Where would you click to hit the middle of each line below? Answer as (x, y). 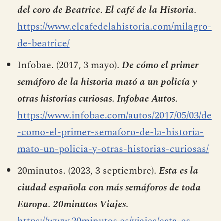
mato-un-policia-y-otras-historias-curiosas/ (113, 149)
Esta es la (179, 170)
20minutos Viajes (89, 204)
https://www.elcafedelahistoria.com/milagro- (114, 26)
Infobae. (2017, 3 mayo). (70, 65)
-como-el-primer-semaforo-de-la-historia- (110, 132)
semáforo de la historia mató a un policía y (107, 82)
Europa (33, 204)
